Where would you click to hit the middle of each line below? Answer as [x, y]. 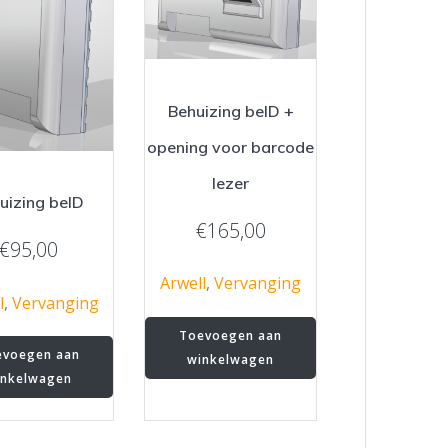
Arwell [183, 283]
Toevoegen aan [231, 335]
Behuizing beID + [230, 110]
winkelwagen [231, 359]
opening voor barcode [231, 146]
